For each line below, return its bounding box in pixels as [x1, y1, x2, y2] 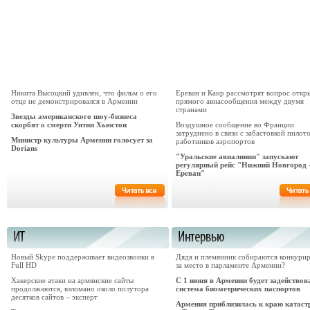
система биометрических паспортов [176, 284, 300, 293]
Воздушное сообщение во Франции [176, 120, 294, 129]
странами [176, 105, 207, 113]
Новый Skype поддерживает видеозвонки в [11, 253, 154, 261]
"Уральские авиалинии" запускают [176, 152, 298, 161]
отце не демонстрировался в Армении [11, 97, 138, 105]
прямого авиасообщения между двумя [176, 97, 304, 105]
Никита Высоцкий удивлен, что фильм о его [11, 89, 157, 97]
